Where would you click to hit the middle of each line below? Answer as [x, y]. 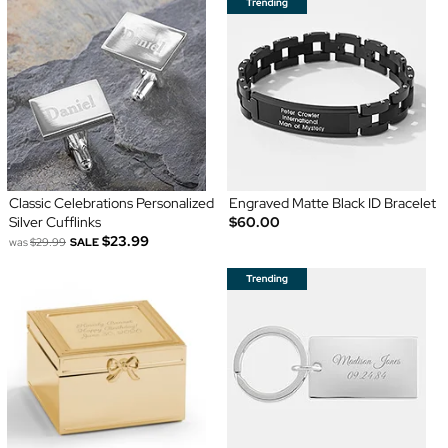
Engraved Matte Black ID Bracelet [332, 202]
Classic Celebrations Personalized [111, 202]
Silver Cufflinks [54, 221]
